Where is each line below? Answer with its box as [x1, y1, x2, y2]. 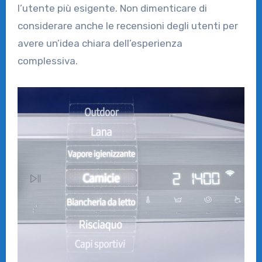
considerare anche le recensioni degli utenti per [17, 19, 238, 32]
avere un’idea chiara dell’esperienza [17, 37, 182, 49]
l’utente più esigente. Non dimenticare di [17, 2, 207, 14]
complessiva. [17, 54, 78, 67]
